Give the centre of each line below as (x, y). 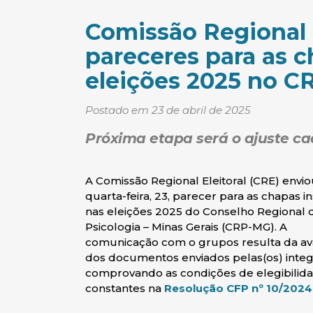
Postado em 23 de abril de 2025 (168, 110)
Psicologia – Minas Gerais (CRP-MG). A (186, 227)
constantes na (125, 288)
